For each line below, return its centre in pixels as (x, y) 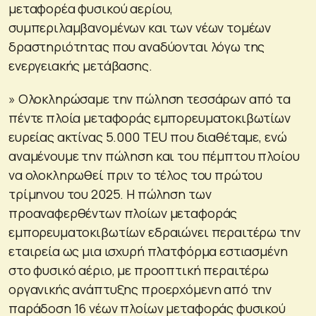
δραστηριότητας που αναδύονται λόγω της (137, 46)
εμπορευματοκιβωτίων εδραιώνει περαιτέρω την (154, 232)
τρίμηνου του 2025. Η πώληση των (110, 194)
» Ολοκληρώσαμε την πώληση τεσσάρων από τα (150, 98)
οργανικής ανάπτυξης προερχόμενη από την (140, 289)
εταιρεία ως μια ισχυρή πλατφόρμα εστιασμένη (148, 251)
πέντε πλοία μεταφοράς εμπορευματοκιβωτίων (150, 117)
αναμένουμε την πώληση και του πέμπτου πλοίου (154, 156)
